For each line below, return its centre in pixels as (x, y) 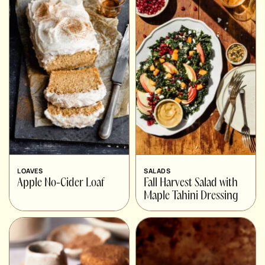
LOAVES (30, 170)
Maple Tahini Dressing (191, 196)
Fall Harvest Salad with (191, 183)
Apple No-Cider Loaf (61, 183)
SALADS (157, 170)
